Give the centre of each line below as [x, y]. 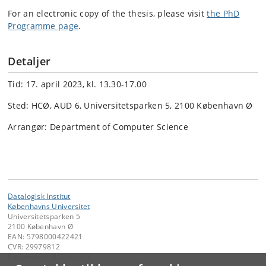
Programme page [43, 26]
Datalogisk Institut [39, 196]
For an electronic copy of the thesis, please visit [107, 14]
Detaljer [29, 61]
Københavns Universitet [49, 206]
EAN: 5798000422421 [45, 237]
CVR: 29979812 [34, 247]
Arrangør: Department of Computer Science [98, 127]
